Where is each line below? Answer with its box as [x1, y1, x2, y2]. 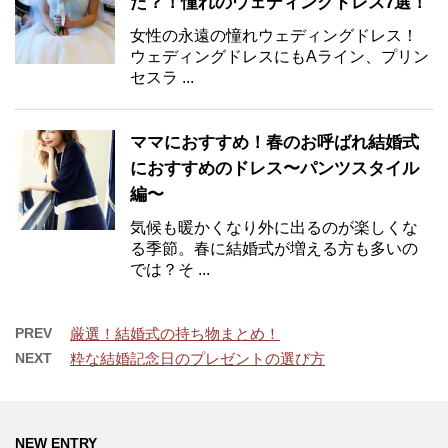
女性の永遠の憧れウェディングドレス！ [130, 26, 418, 44]
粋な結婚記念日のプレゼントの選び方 [70, 349, 325, 367]
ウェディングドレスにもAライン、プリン [130, 47, 429, 65]
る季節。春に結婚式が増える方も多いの [130, 239, 418, 257]
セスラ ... [130, 68, 194, 86]
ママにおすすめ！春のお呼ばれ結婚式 [130, 132, 419, 152]
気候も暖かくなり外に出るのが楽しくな [130, 218, 418, 236]
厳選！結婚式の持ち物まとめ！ [70, 324, 280, 342]
